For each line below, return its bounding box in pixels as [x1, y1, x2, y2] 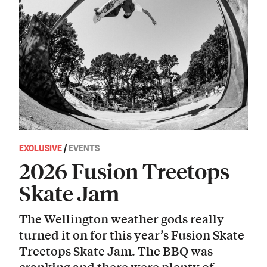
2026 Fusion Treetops [19, 157, 229, 185]
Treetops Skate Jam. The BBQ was [19, 241, 213, 259]
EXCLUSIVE [19, 141, 62, 154]
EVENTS [69, 141, 100, 154]
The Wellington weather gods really [19, 209, 224, 227]
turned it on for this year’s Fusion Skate [19, 225, 244, 243]
